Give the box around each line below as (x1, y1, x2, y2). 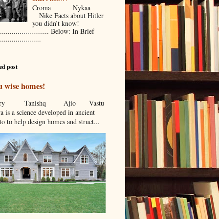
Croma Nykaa (32, 2, 104, 12)
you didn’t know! (32, 18, 82, 28)
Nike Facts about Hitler (32, 10, 104, 20)
